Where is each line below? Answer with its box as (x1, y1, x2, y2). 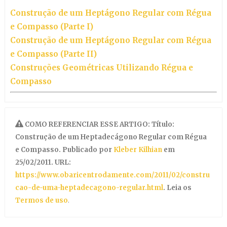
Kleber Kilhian (113, 145, 164, 154)
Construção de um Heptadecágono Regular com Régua (15, 132, 207, 141)
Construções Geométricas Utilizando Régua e (10, 62, 193, 72)
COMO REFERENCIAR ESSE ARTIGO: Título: (24, 120, 174, 129)
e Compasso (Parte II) (10, 49, 97, 59)
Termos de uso (15, 196, 68, 205)
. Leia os (163, 183, 192, 192)
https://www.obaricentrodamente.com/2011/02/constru (15, 170, 210, 179)
